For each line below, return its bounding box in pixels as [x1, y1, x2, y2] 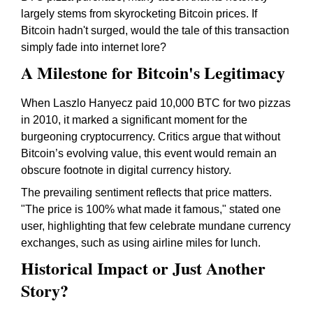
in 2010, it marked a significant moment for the [21, 114, 247, 126]
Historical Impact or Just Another [21, 256, 265, 280]
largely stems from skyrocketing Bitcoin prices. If [21, 8, 257, 20]
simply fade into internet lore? [21, 41, 166, 53]
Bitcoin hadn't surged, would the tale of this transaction [21, 24, 289, 36]
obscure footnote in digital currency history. [21, 164, 231, 176]
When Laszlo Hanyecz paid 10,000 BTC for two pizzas [21, 97, 291, 109]
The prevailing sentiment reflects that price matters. [21, 187, 272, 198]
